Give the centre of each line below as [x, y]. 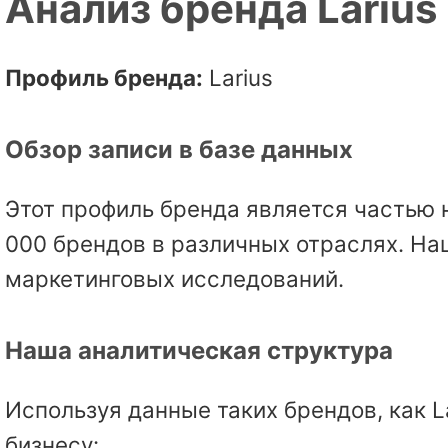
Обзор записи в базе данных [179, 149]
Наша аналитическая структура [199, 350]
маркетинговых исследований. [174, 278]
